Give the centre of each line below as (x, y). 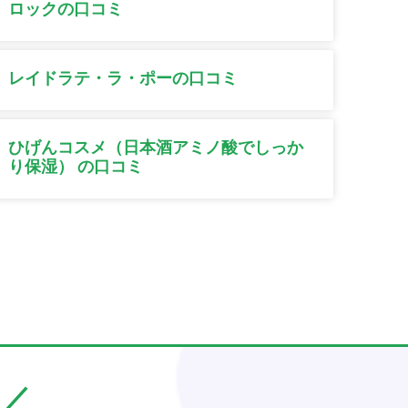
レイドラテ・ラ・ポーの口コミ (123, 78)
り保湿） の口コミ (76, 167)
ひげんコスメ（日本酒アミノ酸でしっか (156, 148)
